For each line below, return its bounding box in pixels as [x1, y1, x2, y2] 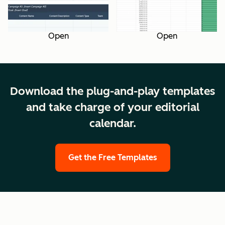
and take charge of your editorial [26, 100, 199, 114]
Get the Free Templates [68, 152, 157, 162]
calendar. [89, 116, 136, 130]
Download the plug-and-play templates [10, 84, 215, 98]
